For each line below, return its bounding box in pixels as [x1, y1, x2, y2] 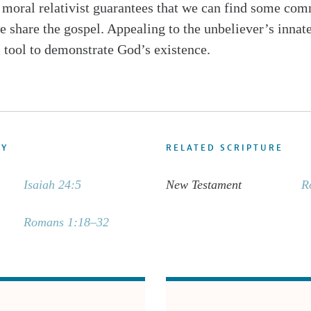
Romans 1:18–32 [24, 215, 109, 229]
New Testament [166, 178, 242, 192]
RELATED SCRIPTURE [166, 142, 283, 153]
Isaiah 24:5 [24, 178, 81, 192]
